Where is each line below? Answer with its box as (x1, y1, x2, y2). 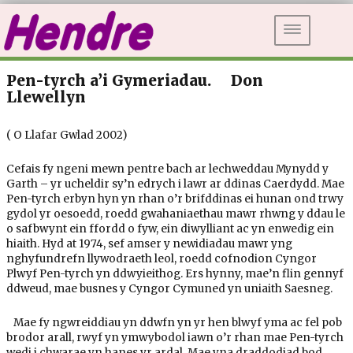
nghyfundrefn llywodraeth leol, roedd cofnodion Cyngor (6, 251, 317, 266)
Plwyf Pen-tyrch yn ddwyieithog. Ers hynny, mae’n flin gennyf (6, 266, 344, 281)
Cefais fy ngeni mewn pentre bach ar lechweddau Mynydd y (6, 162, 329, 176)
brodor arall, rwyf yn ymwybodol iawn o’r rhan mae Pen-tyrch (6, 330, 344, 344)
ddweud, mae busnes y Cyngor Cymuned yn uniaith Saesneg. (6, 281, 333, 295)
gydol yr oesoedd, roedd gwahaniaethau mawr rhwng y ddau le (6, 206, 345, 221)
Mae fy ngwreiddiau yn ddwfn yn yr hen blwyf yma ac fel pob (6, 315, 342, 329)
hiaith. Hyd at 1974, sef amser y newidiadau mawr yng (6, 236, 292, 251)
